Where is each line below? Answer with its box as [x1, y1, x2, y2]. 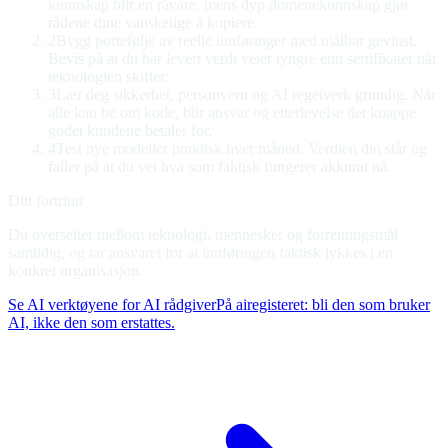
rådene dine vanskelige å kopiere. [48, 13, 258, 31]
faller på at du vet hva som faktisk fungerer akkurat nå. [48, 157, 391, 175]
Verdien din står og [308, 139, 427, 157]
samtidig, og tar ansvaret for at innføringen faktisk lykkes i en [8, 243, 393, 261]
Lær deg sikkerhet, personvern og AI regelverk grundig [56, 85, 404, 103]
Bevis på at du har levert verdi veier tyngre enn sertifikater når [48, 49, 437, 67]
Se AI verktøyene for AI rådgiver [8, 295, 216, 313]
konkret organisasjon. [8, 261, 143, 279]
